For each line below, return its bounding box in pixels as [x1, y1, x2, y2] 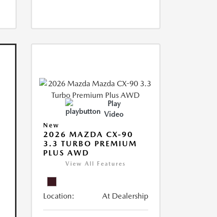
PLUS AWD [43, 148, 89, 157]
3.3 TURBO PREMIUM [43, 139, 137, 148]
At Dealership [102, 191, 148, 201]
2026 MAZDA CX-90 [43, 130, 133, 139]
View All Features [65, 160, 126, 167]
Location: [43, 191, 75, 201]
